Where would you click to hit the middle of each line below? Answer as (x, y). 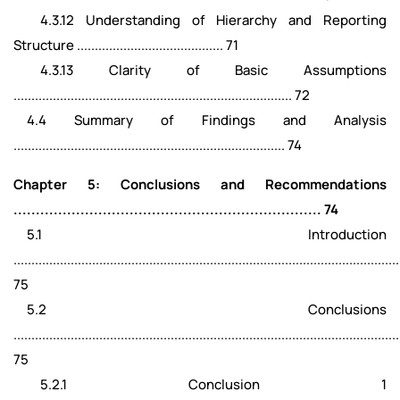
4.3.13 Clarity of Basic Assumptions (200, 70)
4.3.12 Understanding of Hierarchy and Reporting (200, 20)
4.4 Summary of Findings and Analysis (200, 120)
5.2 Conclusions (200, 309)
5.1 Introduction (200, 234)
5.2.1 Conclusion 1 (200, 384)
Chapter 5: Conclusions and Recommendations (200, 184)
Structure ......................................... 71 (126, 45)
